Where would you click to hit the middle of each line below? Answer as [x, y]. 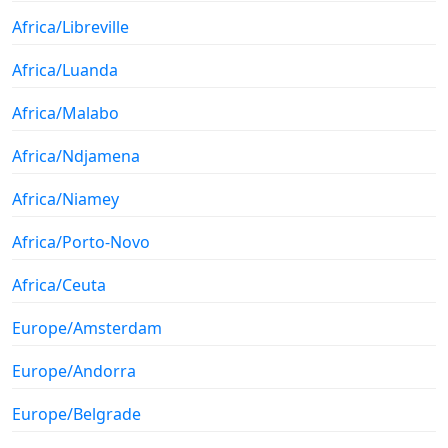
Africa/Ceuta [59, 284]
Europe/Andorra [74, 370]
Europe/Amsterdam [87, 327]
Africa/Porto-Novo [81, 241]
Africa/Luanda [65, 69]
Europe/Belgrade [76, 413]
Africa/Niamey [65, 198]
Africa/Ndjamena [76, 155]
